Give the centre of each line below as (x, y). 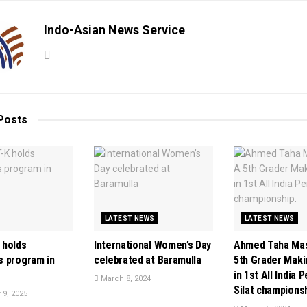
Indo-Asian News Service (114, 29)
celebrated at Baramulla (148, 260)
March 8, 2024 (125, 279)
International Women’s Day (152, 245)
